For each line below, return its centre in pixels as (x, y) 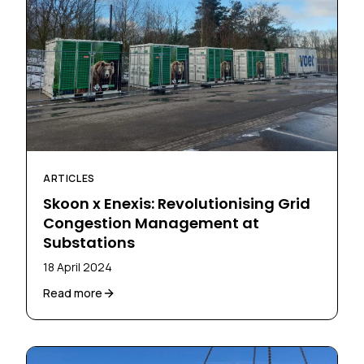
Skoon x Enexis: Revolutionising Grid (177, 203)
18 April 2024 (78, 266)
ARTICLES (69, 178)
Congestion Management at (151, 223)
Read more (73, 292)
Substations (89, 242)
